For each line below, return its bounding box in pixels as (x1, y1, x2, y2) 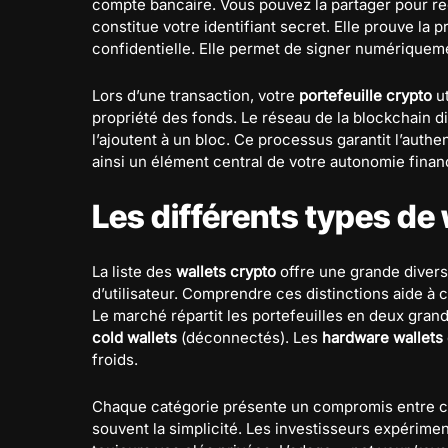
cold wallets (92, 328, 177, 347)
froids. (92, 350, 138, 369)
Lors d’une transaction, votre (92, 86, 299, 105)
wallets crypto (176, 262, 276, 281)
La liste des (92, 262, 176, 281)
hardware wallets (322, 328, 443, 347)
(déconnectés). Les (177, 328, 322, 347)
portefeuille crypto (299, 86, 432, 105)
